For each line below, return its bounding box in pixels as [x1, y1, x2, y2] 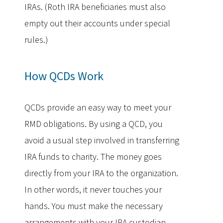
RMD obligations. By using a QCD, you [24, 118, 163, 129]
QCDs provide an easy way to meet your [24, 102, 171, 113]
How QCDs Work [24, 68, 104, 84]
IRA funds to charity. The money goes [24, 151, 162, 162]
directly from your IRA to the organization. [24, 167, 178, 179]
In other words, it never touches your [24, 184, 162, 195]
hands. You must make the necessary [24, 200, 163, 212]
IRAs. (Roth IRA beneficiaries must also [24, 1, 166, 12]
